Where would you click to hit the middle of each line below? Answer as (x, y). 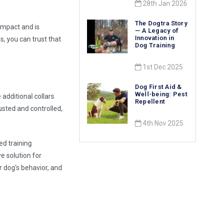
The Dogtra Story (161, 23)
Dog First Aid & (158, 87)
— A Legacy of (157, 31)
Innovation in (154, 38)
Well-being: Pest (161, 94)
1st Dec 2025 (162, 67)
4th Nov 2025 (162, 123)
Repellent (150, 102)
